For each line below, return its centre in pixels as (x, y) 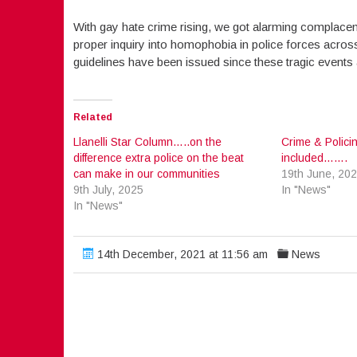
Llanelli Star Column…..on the (147, 142)
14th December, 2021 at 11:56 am (180, 254)
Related (92, 117)
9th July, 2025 (108, 190)
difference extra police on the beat (158, 158)
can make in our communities (146, 174)
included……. (314, 158)
